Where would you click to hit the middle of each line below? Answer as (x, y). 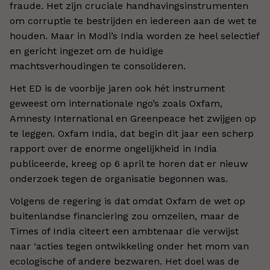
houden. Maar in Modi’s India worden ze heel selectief (134, 36)
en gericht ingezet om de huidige (86, 51)
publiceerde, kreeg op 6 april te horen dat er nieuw (129, 164)
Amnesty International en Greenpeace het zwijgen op (133, 118)
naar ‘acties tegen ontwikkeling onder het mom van (129, 246)
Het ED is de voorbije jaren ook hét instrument (117, 88)
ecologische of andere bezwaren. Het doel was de (124, 261)
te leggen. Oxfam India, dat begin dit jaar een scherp (132, 133)
